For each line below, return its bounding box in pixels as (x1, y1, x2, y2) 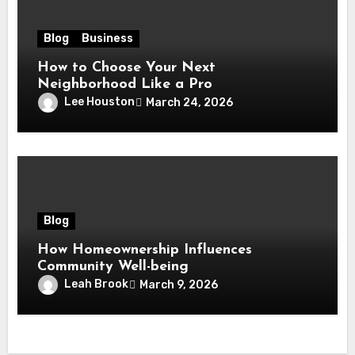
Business (82, 32, 134, 46)
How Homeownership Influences (37, 242, 253, 258)
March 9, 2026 (139, 277, 219, 292)
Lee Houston (64, 95, 136, 109)
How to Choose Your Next (37, 60, 216, 76)
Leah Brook (64, 277, 129, 292)
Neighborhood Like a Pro (37, 77, 213, 93)
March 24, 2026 (146, 95, 234, 109)
